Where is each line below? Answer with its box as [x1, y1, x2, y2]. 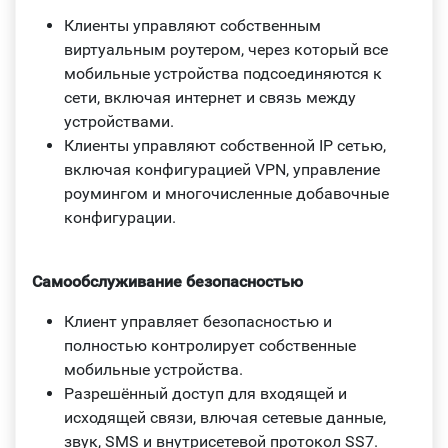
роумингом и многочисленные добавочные [64, 183, 389, 203]
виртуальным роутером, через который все [64, 39, 388, 59]
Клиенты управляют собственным [64, 15, 321, 35]
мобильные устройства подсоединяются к [64, 63, 382, 83]
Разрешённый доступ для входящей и [64, 383, 347, 403]
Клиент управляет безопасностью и [64, 311, 332, 331]
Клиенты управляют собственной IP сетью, [64, 135, 386, 155]
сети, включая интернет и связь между [64, 87, 356, 107]
